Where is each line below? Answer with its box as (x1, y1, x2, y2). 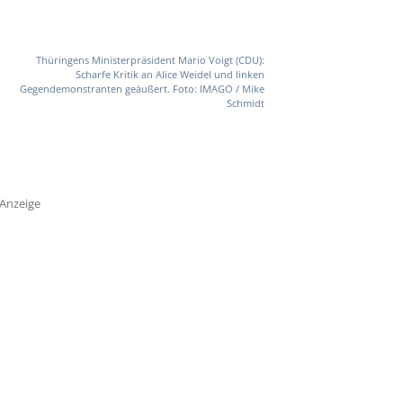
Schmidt (226, 96, 264, 111)
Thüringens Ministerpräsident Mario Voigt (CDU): (35, 53, 264, 67)
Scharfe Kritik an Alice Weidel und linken (75, 67, 264, 82)
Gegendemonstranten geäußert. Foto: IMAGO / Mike (19, 82, 264, 96)
